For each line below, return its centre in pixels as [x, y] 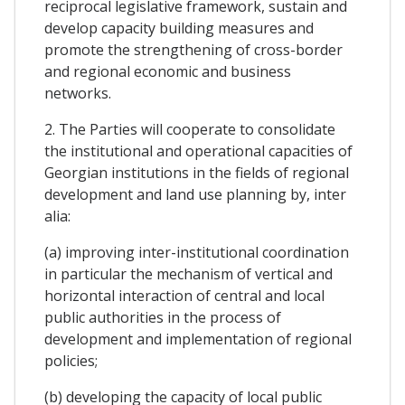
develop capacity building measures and [179, 28]
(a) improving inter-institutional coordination [197, 252]
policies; [71, 360]
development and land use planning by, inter [195, 194]
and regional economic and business [168, 71]
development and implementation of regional [198, 339]
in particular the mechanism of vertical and [188, 273]
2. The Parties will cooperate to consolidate [190, 129]
